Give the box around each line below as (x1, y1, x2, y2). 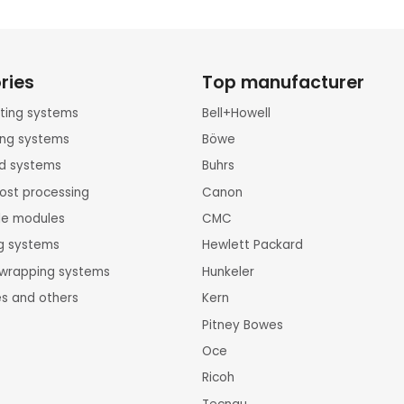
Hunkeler (202, 262, 254, 280)
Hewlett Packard (202, 236, 303, 254)
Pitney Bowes (202, 316, 283, 334)
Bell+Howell (202, 104, 271, 122)
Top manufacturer (202, 69, 364, 95)
